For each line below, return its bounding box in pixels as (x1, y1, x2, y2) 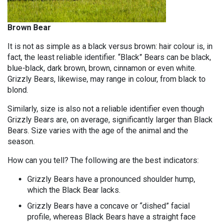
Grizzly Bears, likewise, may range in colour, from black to (7, 74, 206, 84)
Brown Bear (7, 23, 51, 32)
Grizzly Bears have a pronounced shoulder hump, (27, 174, 195, 184)
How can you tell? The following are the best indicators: (7, 156, 199, 165)
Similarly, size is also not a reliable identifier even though (7, 104, 204, 113)
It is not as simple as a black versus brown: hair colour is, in (7, 42, 213, 51)
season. (7, 137, 35, 146)
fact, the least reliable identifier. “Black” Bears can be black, (7, 53, 211, 62)
